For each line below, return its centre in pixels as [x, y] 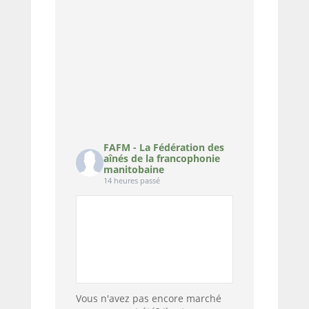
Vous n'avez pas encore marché [148, 299]
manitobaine [133, 170]
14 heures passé [131, 181]
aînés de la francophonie [161, 159]
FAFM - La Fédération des [163, 148]
